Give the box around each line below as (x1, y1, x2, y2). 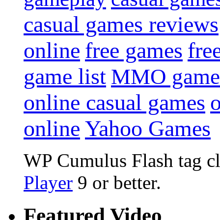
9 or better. (73, 172, 161, 193)
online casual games (24, 90, 205, 115)
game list (24, 64, 106, 89)
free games (85, 38, 183, 63)
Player (24, 172, 73, 193)
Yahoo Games (85, 116, 211, 141)
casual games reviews (24, 12, 219, 37)
